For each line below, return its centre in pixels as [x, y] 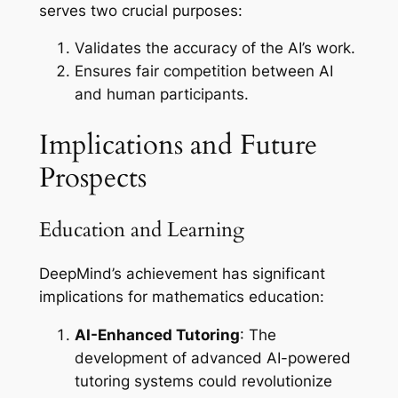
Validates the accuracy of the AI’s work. [215, 48]
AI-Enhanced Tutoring [157, 334]
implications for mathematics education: [181, 296]
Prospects [92, 178]
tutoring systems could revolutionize [203, 381]
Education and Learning [141, 229]
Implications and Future [178, 145]
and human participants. [161, 95]
